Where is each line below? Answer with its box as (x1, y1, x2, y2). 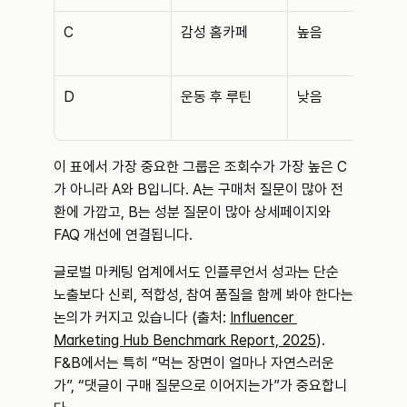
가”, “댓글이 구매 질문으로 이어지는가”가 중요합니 (54, 377, 347, 394)
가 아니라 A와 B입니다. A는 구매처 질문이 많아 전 (54, 181, 343, 198)
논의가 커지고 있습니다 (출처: (54, 309, 230, 326)
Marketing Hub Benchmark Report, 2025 (54, 332, 316, 349)
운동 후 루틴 (181, 88, 252, 105)
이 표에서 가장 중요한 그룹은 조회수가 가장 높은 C (54, 158, 347, 175)
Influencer (230, 309, 293, 326)
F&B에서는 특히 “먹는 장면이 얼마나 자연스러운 (54, 354, 334, 372)
